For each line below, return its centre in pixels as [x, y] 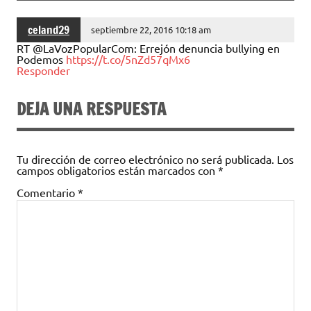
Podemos [41, 59]
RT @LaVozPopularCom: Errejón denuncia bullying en [148, 48]
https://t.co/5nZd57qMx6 [128, 59]
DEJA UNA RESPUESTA [91, 109]
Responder [43, 70]
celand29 [49, 30]
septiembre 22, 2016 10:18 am [151, 30]
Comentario [47, 192]
